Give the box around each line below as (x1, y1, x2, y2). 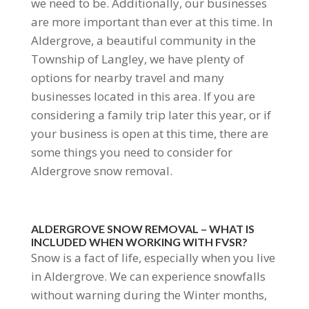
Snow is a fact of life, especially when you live (30, 249, 275, 266)
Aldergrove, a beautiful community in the (30, 32, 256, 48)
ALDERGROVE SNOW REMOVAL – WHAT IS (30, 221, 255, 235)
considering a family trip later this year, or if (30, 106, 271, 123)
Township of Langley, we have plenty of (30, 50, 244, 67)
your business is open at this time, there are (30, 125, 268, 141)
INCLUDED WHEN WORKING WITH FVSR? (30, 235, 248, 248)
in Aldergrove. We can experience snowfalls (30, 268, 266, 284)
